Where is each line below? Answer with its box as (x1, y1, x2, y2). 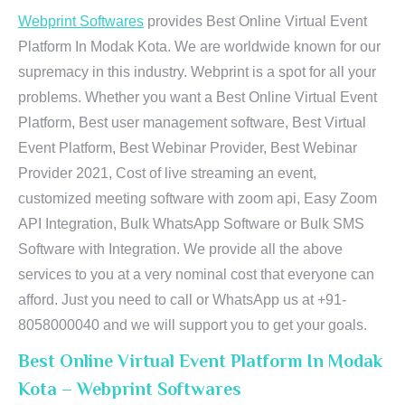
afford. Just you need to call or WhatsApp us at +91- (18, 292, 346, 307)
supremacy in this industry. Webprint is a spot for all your (18, 64, 376, 80)
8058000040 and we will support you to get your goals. (18, 317, 367, 333)
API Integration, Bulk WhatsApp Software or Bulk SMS (18, 216, 364, 231)
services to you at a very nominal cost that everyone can (18, 267, 374, 282)
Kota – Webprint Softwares (18, 379, 241, 399)
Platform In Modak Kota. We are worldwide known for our (18, 39, 381, 54)
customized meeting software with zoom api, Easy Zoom (18, 191, 377, 206)
